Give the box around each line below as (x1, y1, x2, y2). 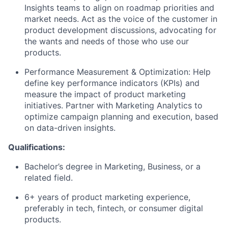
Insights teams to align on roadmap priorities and (24, 3, 214, 13)
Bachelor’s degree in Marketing (24, 161, 143, 172)
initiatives (24, 100, 61, 110)
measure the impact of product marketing (24, 89, 186, 99)
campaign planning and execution (58, 111, 190, 122)
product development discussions (24, 25, 155, 35)
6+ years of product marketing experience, (24, 192, 190, 202)
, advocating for (155, 25, 216, 35)
